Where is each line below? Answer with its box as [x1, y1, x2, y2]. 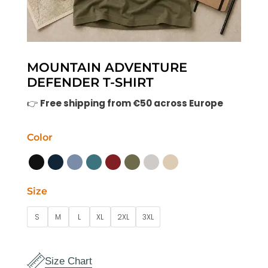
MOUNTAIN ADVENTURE [26, 60, 187, 75]
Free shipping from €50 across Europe [39, 97, 223, 110]
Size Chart [44, 255, 92, 267]
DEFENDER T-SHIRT [26, 75, 154, 90]
